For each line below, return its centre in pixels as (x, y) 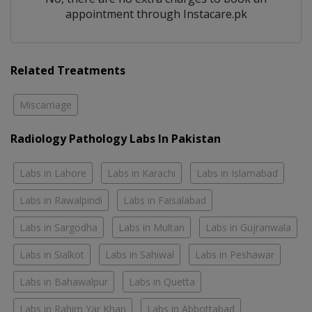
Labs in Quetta (162, 281)
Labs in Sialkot (52, 254)
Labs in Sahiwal (140, 254)
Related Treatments (68, 70)
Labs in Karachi (141, 173)
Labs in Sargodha (58, 227)
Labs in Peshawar (235, 254)
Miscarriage (46, 104)
